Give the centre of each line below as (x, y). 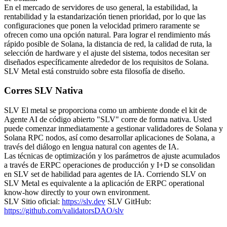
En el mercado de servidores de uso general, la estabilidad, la (101, 7)
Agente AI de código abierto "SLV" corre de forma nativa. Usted (108, 119)
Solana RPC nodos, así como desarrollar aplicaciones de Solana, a (109, 137)
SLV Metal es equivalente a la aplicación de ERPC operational (104, 183)
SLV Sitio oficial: (33, 201)
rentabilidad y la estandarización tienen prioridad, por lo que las (105, 16)
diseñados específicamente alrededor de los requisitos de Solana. (106, 62)
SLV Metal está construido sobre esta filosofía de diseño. (94, 71)
